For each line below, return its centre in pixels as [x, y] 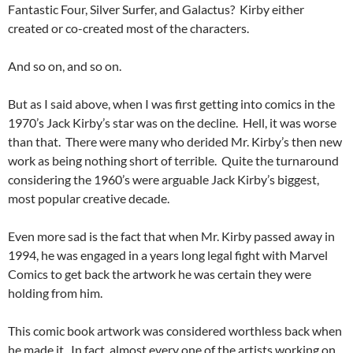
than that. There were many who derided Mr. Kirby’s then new [175, 142]
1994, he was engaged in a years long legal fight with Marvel [168, 255]
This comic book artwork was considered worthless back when [175, 331]
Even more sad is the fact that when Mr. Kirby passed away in [171, 236]
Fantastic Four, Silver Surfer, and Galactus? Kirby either [156, 9]
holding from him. [55, 293]
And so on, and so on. [65, 66]
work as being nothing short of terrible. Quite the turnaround [173, 161]
